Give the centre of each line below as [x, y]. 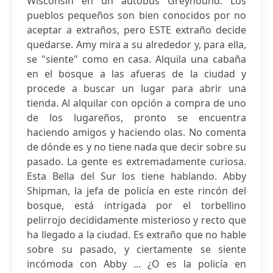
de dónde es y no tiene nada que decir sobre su [136, 147]
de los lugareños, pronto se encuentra [136, 118]
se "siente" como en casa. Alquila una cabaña [136, 59]
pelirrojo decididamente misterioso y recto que [136, 220]
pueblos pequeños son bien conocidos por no [136, 15]
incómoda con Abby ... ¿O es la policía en [136, 264]
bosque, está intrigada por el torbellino [136, 205]
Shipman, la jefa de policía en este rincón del [136, 191]
